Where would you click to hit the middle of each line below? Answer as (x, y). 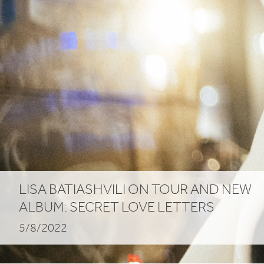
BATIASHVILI (87, 189)
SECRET (94, 207)
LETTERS (186, 207)
